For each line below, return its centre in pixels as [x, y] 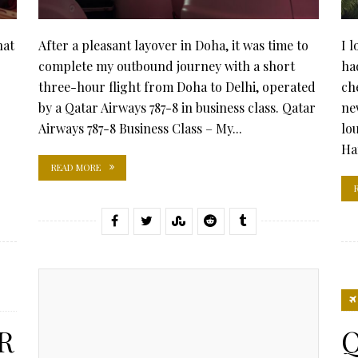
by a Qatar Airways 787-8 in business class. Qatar [177, 107]
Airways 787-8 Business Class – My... [140, 128]
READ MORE [76, 167]
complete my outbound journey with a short [167, 66]
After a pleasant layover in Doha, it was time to [173, 45]
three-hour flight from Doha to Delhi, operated [177, 86]
